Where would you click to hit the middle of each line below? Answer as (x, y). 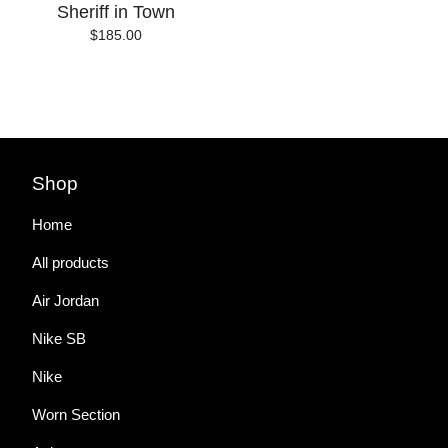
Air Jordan (65, 300)
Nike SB (59, 338)
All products (70, 262)
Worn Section (76, 414)
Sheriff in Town (116, 12)
